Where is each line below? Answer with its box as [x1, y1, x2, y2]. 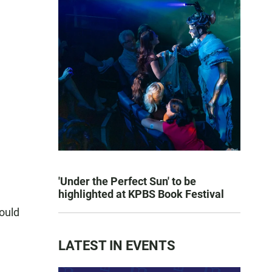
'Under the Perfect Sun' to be [58, 175, 196, 188]
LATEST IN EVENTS [58, 238, 175, 253]
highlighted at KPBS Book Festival [58, 188, 224, 200]
